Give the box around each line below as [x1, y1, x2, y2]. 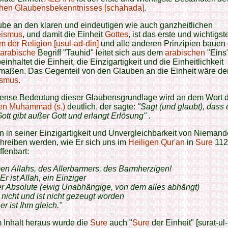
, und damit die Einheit [22, 30, 105, 39]
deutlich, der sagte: [65, 102, 137, 111]
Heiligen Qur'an [128, 138, 185, 147]
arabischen [165, 48, 205, 57]
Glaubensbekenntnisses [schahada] [15, 4, 144, 12]
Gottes [105, 30, 128, 39]
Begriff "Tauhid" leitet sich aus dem [38, 48, 165, 57]
